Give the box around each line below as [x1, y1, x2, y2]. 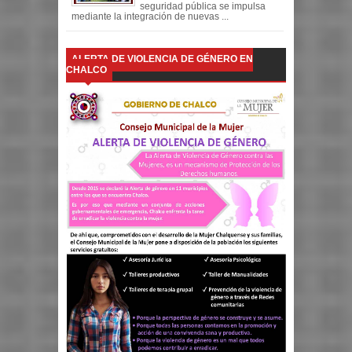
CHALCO [66, 64, 107, 76]
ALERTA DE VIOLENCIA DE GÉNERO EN [71, 53, 253, 65]
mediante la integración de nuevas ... [71, 12, 229, 22]
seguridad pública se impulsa [140, 2, 266, 12]
